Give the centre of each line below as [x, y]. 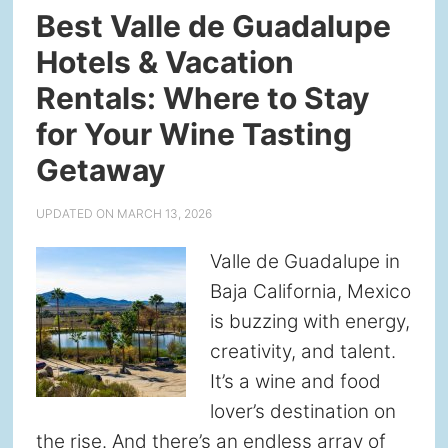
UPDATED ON [76, 213]
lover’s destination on [302, 411]
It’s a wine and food [295, 381]
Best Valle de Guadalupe [213, 26]
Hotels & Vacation [164, 62]
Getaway [100, 170]
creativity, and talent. [302, 351]
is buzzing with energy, [309, 321]
